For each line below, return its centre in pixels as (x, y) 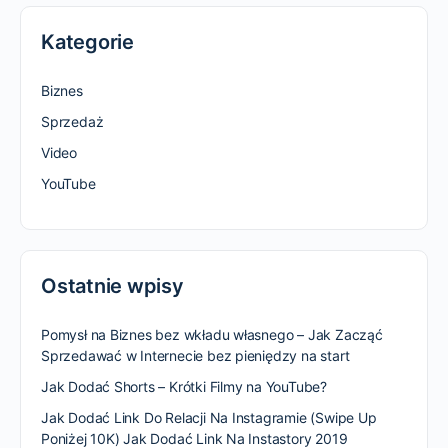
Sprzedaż (72, 121)
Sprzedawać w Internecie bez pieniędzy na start (195, 355)
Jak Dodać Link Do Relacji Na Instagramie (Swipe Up (209, 417)
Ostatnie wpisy (112, 286)
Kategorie (87, 42)
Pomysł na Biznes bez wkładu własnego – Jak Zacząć (212, 334)
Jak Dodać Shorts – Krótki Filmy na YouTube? (184, 386)
